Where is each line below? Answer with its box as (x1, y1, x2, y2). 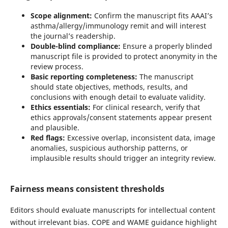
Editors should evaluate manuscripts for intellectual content (10, 205, 215, 215)
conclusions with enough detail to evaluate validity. (30, 92, 206, 102)
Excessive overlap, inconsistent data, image (65, 133, 215, 142)
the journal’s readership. (30, 31, 116, 41)
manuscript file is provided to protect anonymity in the (30, 51, 217, 61)
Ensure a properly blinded (120, 41, 212, 51)
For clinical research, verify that (90, 102, 200, 112)
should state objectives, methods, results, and (30, 82, 188, 92)
